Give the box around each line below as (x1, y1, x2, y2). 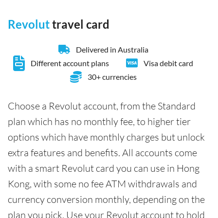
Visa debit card (144, 58, 193, 68)
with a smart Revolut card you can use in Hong (8, 162, 200, 174)
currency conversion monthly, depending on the (8, 193, 205, 205)
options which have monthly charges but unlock (8, 130, 205, 143)
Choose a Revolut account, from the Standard (8, 99, 196, 112)
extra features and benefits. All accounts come (8, 146, 197, 159)
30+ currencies (87, 72, 137, 81)
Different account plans (31, 58, 109, 68)
